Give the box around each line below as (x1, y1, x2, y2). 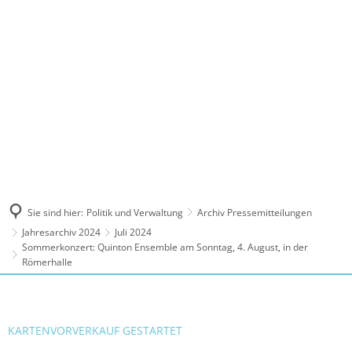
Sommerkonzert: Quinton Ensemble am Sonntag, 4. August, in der (22, 240, 308, 254)
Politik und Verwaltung (86, 205, 183, 219)
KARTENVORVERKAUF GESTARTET (8, 323, 182, 338)
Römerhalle (22, 255, 72, 269)
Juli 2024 (115, 225, 152, 239)
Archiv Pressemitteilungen (197, 205, 312, 219)
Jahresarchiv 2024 (22, 225, 101, 239)
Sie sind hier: (27, 205, 83, 219)
